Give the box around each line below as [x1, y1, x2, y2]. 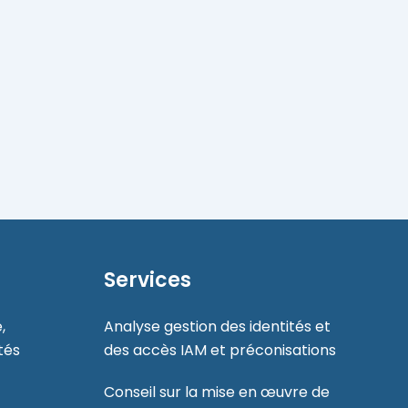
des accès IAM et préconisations [103, 340, 336, 361]
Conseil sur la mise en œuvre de [103, 382, 330, 403]
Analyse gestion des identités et [103, 316, 331, 337]
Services [103, 266, 191, 294]
